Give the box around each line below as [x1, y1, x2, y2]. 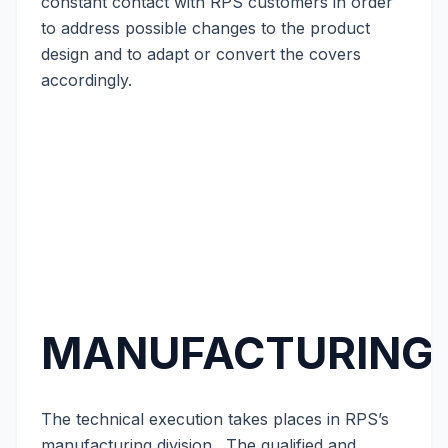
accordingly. [41, 70, 132, 90]
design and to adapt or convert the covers [41, 44, 361, 64]
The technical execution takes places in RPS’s [41, 409, 389, 429]
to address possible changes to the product [41, 18, 370, 38]
